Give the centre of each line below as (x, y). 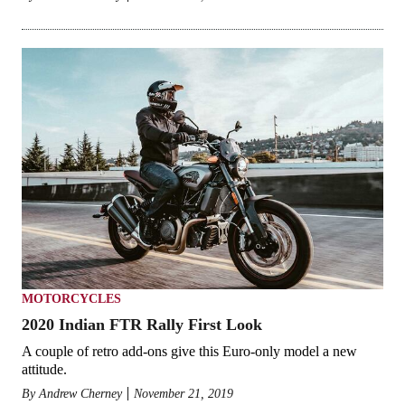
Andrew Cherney (80, 394)
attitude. (44, 370)
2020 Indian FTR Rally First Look (142, 325)
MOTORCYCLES (71, 299)
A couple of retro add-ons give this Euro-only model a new (189, 352)
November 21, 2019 (184, 394)
